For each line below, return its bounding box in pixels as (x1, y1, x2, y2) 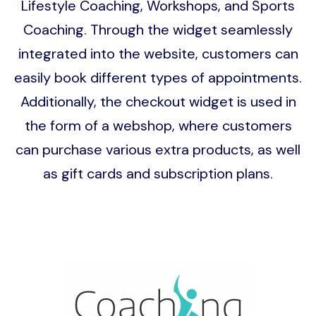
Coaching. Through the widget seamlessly (23, 20, 293, 39)
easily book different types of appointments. (14, 68, 302, 87)
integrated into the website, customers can (18, 44, 298, 63)
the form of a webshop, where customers (24, 116, 292, 135)
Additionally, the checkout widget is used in (20, 92, 296, 111)
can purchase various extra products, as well (16, 140, 300, 159)
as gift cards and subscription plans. (43, 164, 273, 183)
